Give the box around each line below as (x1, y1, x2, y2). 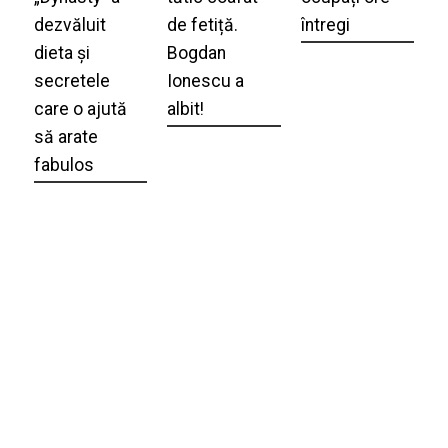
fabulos (33, 154, 94, 175)
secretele (33, 70, 110, 91)
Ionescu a (167, 70, 245, 91)
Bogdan (167, 42, 227, 63)
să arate (33, 126, 98, 147)
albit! (167, 98, 205, 119)
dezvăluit (33, 14, 106, 35)
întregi (300, 14, 350, 35)
